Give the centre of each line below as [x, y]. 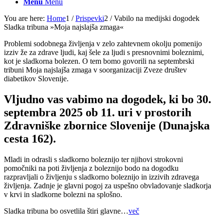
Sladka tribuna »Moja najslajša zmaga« [64, 27]
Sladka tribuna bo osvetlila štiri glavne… [66, 211]
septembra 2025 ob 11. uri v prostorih [98, 112]
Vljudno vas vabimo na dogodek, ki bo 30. [108, 99]
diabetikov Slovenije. [36, 79]
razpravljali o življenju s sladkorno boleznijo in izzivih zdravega [101, 177]
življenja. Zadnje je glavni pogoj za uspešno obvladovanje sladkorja [108, 185]
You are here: [24, 18]
